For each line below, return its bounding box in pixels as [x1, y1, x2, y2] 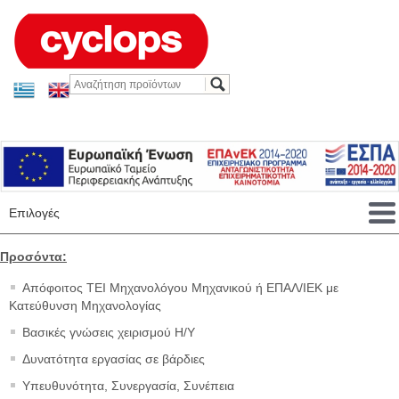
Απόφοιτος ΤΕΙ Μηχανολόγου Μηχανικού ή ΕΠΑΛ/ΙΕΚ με [22, 281, 338, 296]
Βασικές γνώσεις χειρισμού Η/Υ [22, 325, 195, 340]
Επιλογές [9, 206, 60, 221]
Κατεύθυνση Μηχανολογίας [9, 298, 161, 313]
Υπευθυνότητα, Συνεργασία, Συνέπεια [22, 379, 234, 394]
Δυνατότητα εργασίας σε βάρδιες [22, 352, 205, 367]
